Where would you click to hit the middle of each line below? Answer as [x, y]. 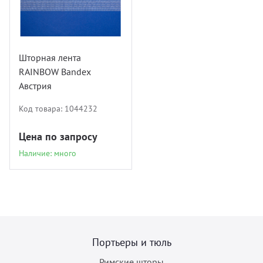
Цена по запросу [58, 136]
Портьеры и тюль [131, 242]
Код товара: [42, 108]
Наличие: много [48, 153]
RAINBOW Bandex [55, 71]
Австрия [35, 85]
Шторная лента [50, 57]
